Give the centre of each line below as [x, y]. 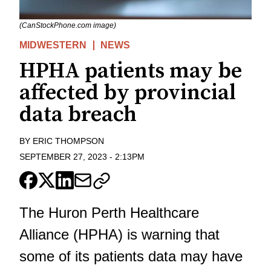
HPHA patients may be [131, 71]
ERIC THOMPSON [68, 141]
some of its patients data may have [131, 256]
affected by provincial [128, 93]
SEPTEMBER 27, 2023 [63, 157]
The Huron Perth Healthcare [109, 213]
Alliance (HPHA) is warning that [119, 235]
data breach [78, 114]
